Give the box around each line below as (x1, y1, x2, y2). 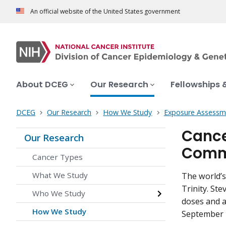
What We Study (32, 170, 88, 181)
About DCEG (16, 79, 68, 91)
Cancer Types (32, 152, 83, 162)
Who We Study (32, 188, 85, 199)
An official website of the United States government (30, 7, 180, 16)
